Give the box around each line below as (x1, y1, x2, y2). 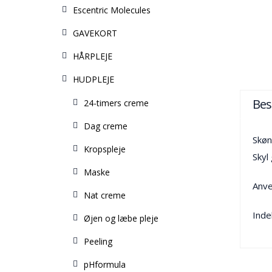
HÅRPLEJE (73, 50, 112, 62)
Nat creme (84, 189, 126, 201)
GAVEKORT (73, 27, 117, 39)
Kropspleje (84, 143, 126, 155)
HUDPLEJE (73, 73, 114, 85)
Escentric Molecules (73, 4, 151, 16)
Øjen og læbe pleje (84, 212, 158, 224)
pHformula (84, 259, 126, 270)
